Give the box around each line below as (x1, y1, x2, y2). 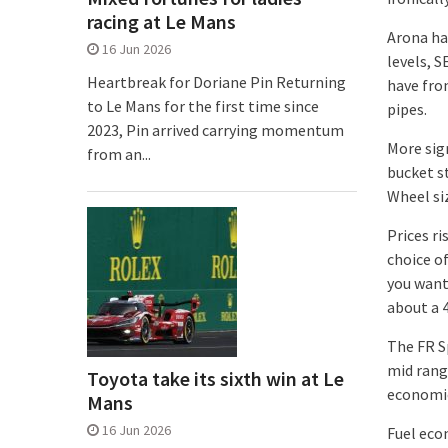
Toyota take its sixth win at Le (87, 366, 344, 391)
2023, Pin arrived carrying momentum (87, 120, 344, 140)
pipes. (387, 99, 427, 119)
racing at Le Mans (87, 9, 236, 34)
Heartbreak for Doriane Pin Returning (87, 72, 346, 92)
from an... (87, 144, 151, 164)
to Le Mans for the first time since (87, 96, 319, 116)
